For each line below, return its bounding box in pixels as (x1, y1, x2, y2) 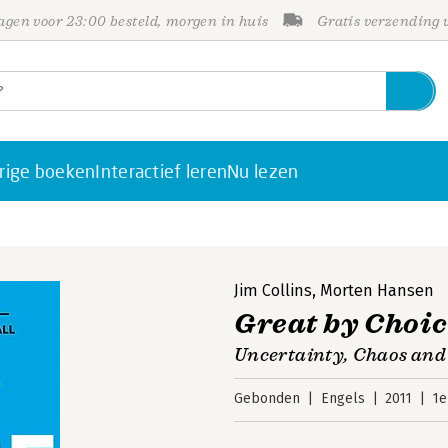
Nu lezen (227, 160, 299, 182)
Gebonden (234, 390, 300, 407)
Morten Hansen (320, 281, 434, 300)
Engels (320, 390, 365, 407)
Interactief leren (95, 160, 228, 182)
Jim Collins (234, 281, 312, 300)
